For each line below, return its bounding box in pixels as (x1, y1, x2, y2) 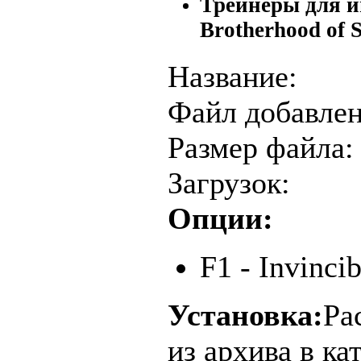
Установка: (168, 298, 323, 333)
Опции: (168, 201, 273, 236)
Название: (168, 60, 297, 94)
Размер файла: (168, 131, 354, 165)
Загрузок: (168, 166, 290, 201)
